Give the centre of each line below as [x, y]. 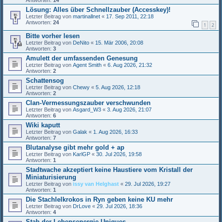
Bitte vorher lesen [53, 36]
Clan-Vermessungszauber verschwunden [88, 103]
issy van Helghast [96, 184]
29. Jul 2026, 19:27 [148, 184]
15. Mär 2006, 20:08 [119, 42]
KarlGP [82, 154]
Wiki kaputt [43, 125]
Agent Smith [87, 65]
